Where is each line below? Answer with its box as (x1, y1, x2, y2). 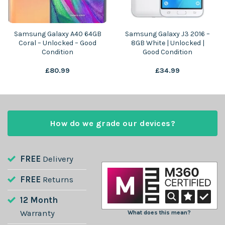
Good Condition (143, 47, 192, 56)
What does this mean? (128, 208, 191, 216)
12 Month (20, 195, 58, 205)
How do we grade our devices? (49, 118, 176, 128)
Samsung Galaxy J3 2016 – (125, 29, 210, 38)
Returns (41, 175, 73, 184)
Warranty (20, 208, 55, 218)
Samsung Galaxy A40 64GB (14, 29, 101, 38)
